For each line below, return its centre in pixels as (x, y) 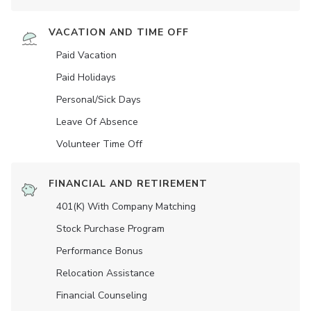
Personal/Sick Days (99, 100)
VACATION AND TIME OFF (119, 33)
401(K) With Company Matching (126, 207)
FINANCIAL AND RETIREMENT (128, 184)
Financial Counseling (102, 296)
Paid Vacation (86, 56)
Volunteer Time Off (99, 144)
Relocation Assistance (106, 274)
